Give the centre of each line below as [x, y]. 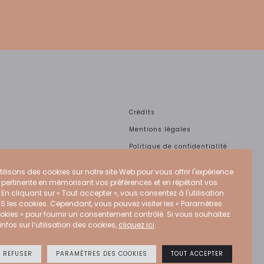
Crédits [142, 112]
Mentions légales [160, 129]
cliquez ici [136, 225]
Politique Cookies [160, 164]
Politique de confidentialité [178, 146]
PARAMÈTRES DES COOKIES [102, 254]
